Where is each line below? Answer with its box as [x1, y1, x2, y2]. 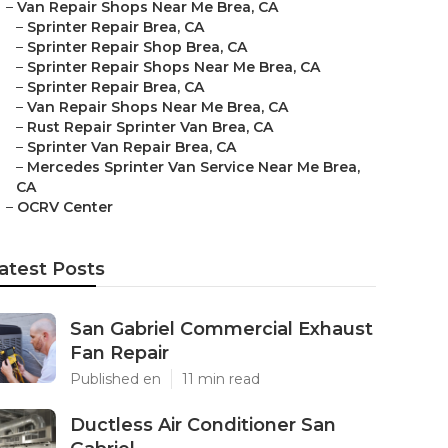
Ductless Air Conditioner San [70, 414, 336, 436]
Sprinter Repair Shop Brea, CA [27, 38, 247, 56]
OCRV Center [17, 198, 113, 216]
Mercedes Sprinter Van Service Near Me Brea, [27, 158, 360, 176]
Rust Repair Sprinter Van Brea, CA [27, 118, 273, 136]
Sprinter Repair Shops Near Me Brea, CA [27, 58, 320, 76]
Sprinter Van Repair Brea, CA [27, 138, 236, 156]
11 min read [182, 370, 260, 388]
